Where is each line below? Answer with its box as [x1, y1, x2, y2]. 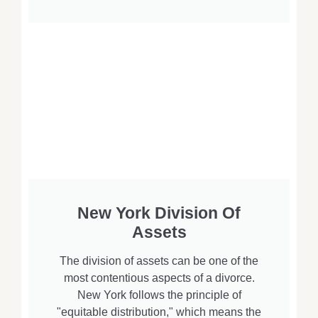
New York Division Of [77, 204, 241, 223]
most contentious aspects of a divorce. [63, 272, 255, 285]
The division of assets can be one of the [60, 255, 258, 268]
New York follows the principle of [77, 289, 241, 302]
